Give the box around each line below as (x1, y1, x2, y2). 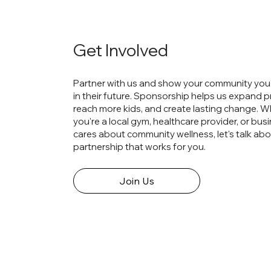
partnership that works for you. (73, 141, 206, 153)
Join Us (119, 175, 155, 188)
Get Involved (73, 39, 169, 60)
